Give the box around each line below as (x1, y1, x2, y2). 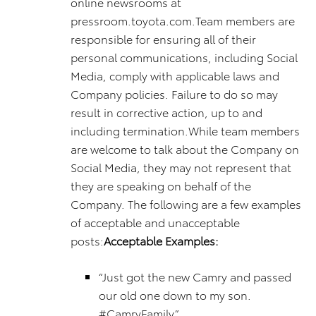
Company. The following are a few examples (71, 195, 301, 212)
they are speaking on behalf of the (71, 177, 251, 193)
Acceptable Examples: (104, 232, 219, 248)
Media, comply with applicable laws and (71, 67, 279, 83)
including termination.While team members (71, 122, 300, 138)
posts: (71, 232, 104, 248)
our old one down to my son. (99, 286, 251, 303)
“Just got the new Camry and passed (99, 268, 291, 284)
